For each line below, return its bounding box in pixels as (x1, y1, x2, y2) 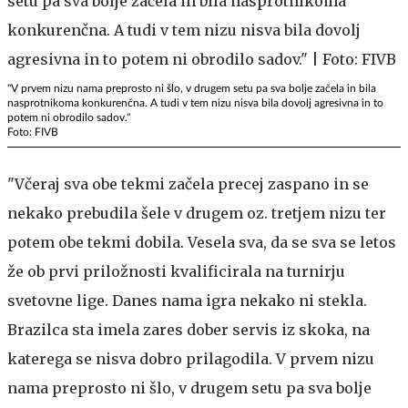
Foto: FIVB (7, 127, 58, 138)
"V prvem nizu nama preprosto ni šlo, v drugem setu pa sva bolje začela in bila (7, 83, 376, 94)
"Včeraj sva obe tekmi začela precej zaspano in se (7, 175, 369, 193)
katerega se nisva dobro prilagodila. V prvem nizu (7, 350, 374, 368)
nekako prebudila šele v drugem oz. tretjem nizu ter (7, 204, 386, 222)
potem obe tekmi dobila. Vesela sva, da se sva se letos (7, 233, 396, 251)
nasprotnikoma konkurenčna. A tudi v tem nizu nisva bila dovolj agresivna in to (7, 97, 383, 108)
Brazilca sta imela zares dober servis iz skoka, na (7, 321, 370, 339)
